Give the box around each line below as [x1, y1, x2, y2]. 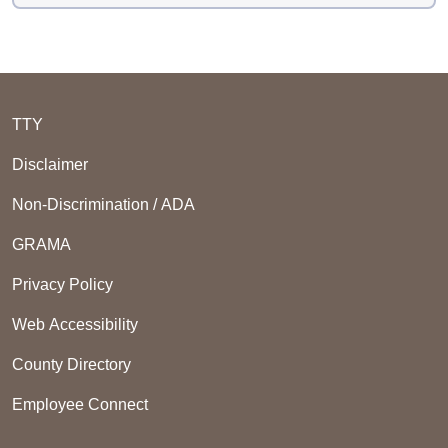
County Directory [12, 356, 131, 374]
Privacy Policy [12, 276, 113, 294]
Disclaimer [12, 156, 88, 174]
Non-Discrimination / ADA [12, 196, 195, 214]
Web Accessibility [12, 316, 138, 334]
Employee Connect [12, 396, 148, 414]
